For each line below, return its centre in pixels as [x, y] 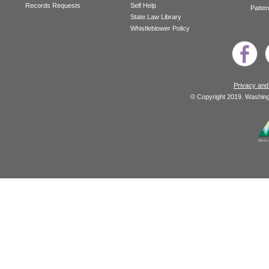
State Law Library [156, 17]
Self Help [143, 6]
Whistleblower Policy [160, 29]
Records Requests [53, 6]
